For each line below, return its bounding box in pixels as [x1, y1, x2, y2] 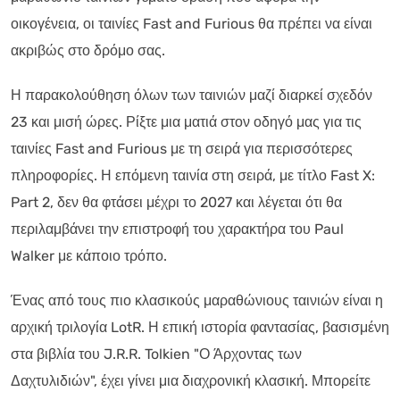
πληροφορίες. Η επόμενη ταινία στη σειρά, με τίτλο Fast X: [11, 166, 375, 184]
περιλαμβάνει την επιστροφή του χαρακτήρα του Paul [11, 220, 344, 237]
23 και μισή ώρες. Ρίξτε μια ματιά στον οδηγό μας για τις [11, 112, 362, 130]
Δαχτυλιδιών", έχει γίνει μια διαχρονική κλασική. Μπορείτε [11, 371, 371, 389]
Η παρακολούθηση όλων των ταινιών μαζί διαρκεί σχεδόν [11, 86, 372, 104]
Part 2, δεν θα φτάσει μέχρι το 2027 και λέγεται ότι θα [11, 193, 342, 211]
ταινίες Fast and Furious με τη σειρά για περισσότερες [11, 139, 353, 157]
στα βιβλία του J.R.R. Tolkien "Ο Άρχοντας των [11, 345, 302, 362]
